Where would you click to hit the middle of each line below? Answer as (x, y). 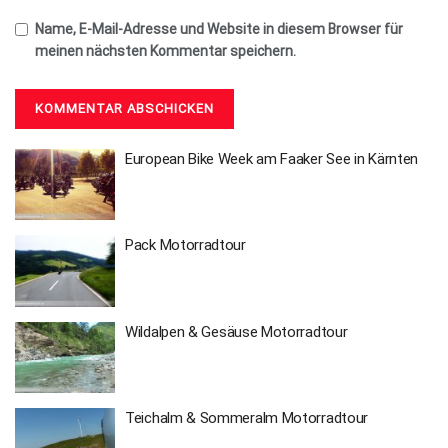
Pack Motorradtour (185, 245)
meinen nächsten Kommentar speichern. (165, 50)
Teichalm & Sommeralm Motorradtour (247, 418)
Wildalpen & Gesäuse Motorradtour (236, 331)
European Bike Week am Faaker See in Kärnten (272, 158)
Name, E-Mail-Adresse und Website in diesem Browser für (219, 28)
